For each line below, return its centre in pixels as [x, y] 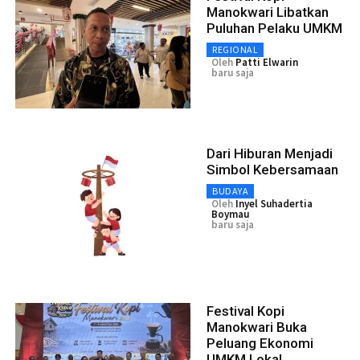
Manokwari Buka [257, 327]
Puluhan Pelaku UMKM [274, 29]
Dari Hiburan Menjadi [270, 154]
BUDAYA [230, 191]
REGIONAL [235, 50]
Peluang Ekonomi [260, 344]
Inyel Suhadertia [274, 204]
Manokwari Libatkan [268, 12]
